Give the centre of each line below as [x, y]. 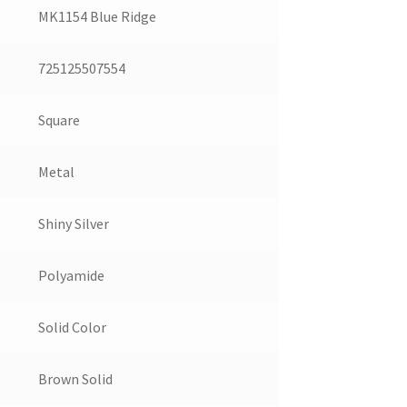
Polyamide [71, 276]
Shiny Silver [73, 224]
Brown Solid [75, 379]
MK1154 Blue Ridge [97, 17]
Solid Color [72, 328]
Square [59, 120]
